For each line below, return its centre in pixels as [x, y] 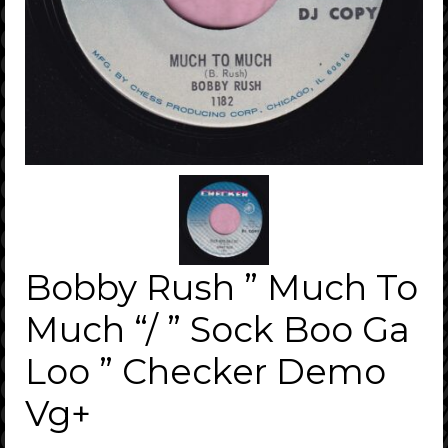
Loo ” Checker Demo [205, 371]
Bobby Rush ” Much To [221, 287]
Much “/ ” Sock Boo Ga [217, 329]
